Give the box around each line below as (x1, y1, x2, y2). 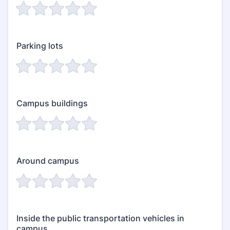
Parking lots (16, 41, 63, 51)
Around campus (16, 156, 79, 166)
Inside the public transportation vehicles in (16, 213, 184, 223)
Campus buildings (16, 98, 88, 108)
